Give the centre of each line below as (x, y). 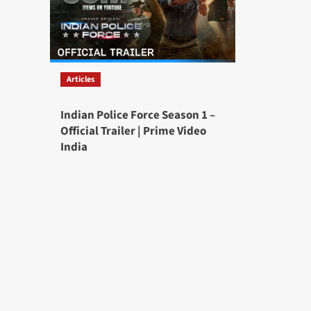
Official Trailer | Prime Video (133, 132)
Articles (81, 80)
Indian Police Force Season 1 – (138, 116)
